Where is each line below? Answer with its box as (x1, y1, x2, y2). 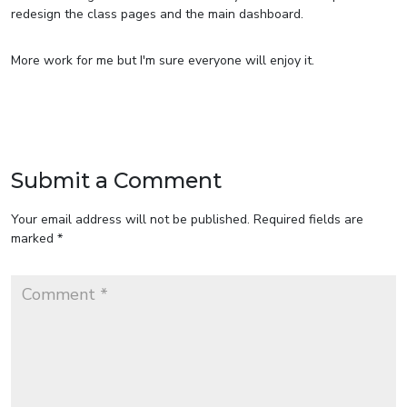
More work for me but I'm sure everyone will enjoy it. (11, 51, 314, 69)
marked (11, 229, 57, 247)
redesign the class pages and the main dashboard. (11, 5, 303, 23)
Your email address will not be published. (11, 210, 250, 228)
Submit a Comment (11, 166, 222, 194)
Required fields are (253, 210, 363, 228)
